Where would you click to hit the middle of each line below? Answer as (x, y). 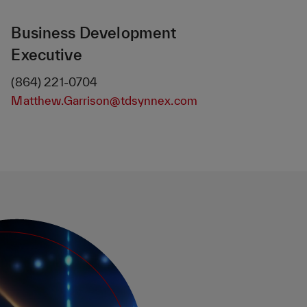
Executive (47, 55)
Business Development (94, 33)
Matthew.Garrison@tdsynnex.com (104, 101)
